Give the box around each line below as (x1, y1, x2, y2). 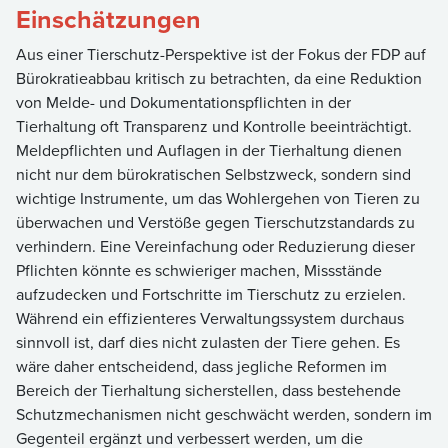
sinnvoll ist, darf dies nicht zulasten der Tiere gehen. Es (16, 330, 400, 354)
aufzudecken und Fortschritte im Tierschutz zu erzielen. (16, 282, 406, 306)
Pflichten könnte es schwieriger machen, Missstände (16, 258, 382, 282)
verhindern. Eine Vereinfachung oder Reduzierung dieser (16, 234, 415, 258)
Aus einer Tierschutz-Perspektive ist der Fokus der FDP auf (16, 42, 426, 66)
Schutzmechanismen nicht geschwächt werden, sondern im (16, 402, 432, 426)
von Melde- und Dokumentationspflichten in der (16, 90, 351, 114)
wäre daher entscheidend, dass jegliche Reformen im (16, 354, 387, 378)
